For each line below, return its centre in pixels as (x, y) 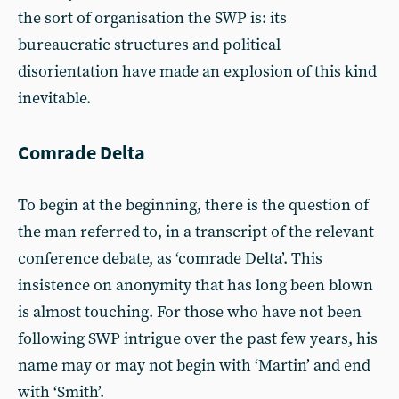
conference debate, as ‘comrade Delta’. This (170, 259)
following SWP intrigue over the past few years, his (198, 339)
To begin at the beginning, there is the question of (193, 205)
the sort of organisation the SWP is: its (152, 18)
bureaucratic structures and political (149, 45)
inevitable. (54, 98)
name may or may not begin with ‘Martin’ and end (194, 366)
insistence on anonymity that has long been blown (195, 285)
